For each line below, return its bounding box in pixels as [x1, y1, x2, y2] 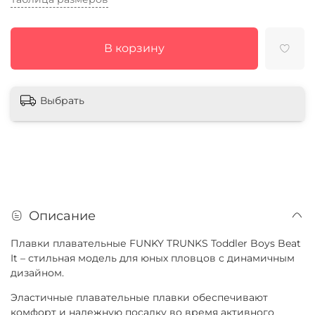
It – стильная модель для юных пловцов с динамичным [11, 252, 295, 265]
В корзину [103, 41, 165, 55]
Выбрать [40, 94, 84, 107]
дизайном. [11, 266, 64, 280]
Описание [29, 208, 96, 224]
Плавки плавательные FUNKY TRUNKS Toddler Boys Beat [11, 237, 301, 250]
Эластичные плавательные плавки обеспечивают [11, 291, 268, 304]
